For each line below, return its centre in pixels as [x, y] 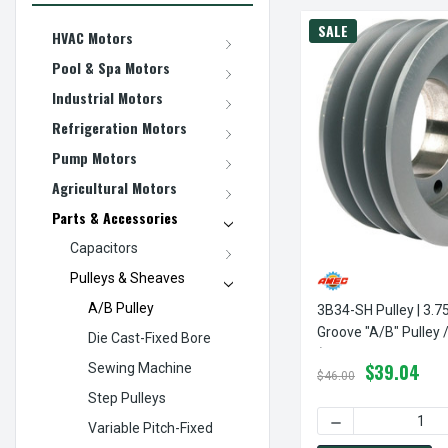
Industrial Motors [107, 97]
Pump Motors [94, 157]
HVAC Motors [92, 37]
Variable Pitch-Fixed [150, 427]
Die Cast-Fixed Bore [149, 337]
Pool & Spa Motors [111, 67]
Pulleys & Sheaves [127, 277]
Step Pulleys [127, 397]
